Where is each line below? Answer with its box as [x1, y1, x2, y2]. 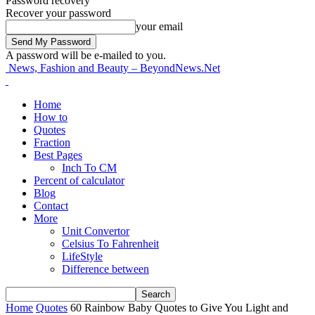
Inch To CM [62, 162, 117, 174]
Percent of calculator [34, 174, 124, 186]
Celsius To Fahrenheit [62, 238, 159, 250]
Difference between [62, 263, 149, 275]
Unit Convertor [62, 225, 129, 237]
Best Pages [34, 149, 82, 161]
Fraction [34, 136, 70, 148]
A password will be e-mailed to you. [6, 49, 166, 61]
